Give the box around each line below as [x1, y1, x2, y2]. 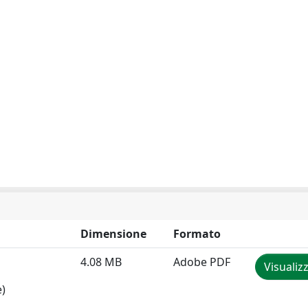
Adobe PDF [173, 254, 230, 269]
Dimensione [80, 226, 146, 241]
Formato [173, 226, 221, 241]
